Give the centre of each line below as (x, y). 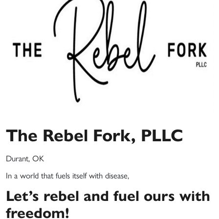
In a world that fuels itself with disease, (67, 175)
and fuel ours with (147, 195)
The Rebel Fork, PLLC (95, 134)
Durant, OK (25, 158)
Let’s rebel (45, 195)
